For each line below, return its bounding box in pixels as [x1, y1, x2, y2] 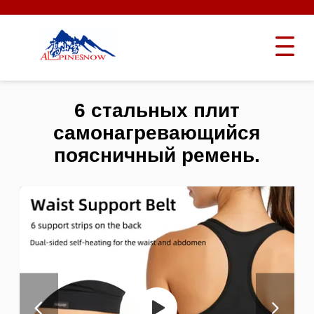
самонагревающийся [53, 122, 261, 144]
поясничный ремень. [53, 144, 260, 167]
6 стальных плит [74, 100, 240, 122]
